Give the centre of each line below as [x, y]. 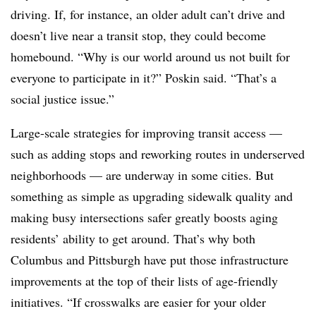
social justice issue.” [62, 99]
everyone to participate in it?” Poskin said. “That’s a [144, 78]
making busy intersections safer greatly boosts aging [144, 217]
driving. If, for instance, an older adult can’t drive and [148, 14]
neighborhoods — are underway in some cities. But [142, 175]
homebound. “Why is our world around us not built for [150, 56]
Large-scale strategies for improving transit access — [146, 133]
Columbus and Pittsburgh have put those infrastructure [150, 260]
